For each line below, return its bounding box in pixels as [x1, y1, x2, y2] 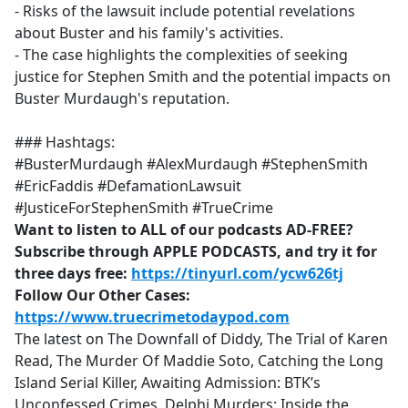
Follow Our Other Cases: [15, 285, 190, 306]
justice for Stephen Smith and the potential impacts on [15, 66, 391, 87]
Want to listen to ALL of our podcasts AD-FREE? [15, 219, 353, 240]
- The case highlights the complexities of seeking [15, 45, 348, 66]
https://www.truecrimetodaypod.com [15, 307, 290, 328]
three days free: [15, 263, 127, 284]
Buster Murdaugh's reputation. [15, 88, 229, 109]
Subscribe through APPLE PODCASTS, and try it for [15, 241, 377, 262]
